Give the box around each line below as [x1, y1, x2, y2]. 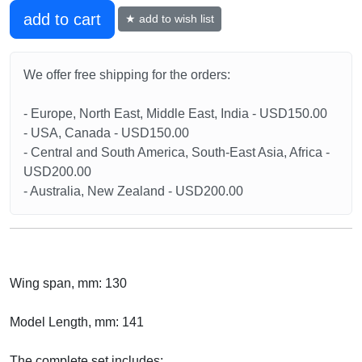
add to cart [23, 10, 101, 28]
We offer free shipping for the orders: [23, 67, 230, 82]
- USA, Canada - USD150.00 [23, 125, 189, 140]
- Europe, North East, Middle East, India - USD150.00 [23, 106, 327, 120]
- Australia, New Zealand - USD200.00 [23, 183, 243, 198]
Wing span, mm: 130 [10, 276, 127, 290]
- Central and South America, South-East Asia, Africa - [23, 145, 330, 159]
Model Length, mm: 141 [10, 314, 144, 329]
